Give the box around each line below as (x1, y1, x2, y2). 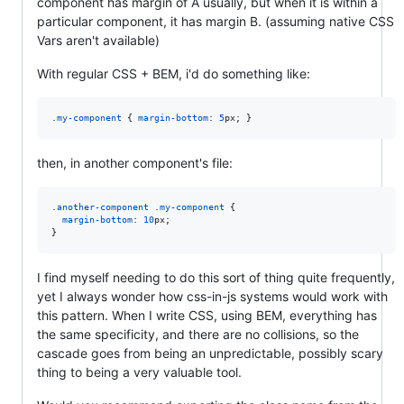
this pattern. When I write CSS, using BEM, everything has (37, 307, 377, 323)
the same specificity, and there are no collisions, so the (37, 326, 359, 342)
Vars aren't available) (37, 32, 160, 48)
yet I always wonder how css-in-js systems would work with (37, 288, 388, 304)
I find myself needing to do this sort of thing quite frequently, (37, 269, 395, 285)
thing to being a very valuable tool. (37, 363, 242, 380)
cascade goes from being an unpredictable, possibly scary (37, 344, 383, 361)
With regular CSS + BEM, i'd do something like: (37, 65, 310, 81)
